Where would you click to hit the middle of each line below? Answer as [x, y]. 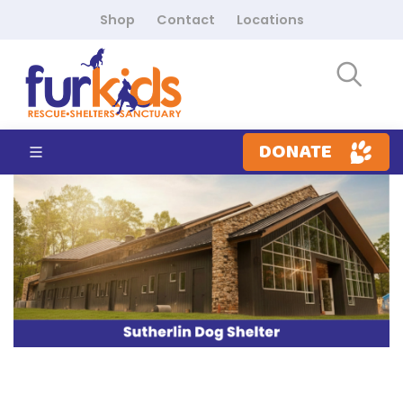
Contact [185, 20]
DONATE [296, 152]
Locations [270, 20]
